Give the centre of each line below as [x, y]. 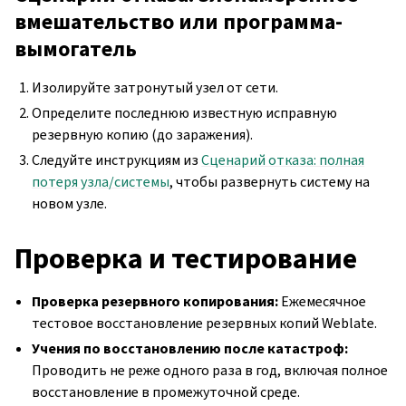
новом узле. [70, 203]
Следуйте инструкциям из [117, 159]
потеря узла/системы [101, 181]
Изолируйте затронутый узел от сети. [155, 87]
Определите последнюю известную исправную [185, 112]
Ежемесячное [323, 301]
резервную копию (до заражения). [143, 134]
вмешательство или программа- [179, 21]
